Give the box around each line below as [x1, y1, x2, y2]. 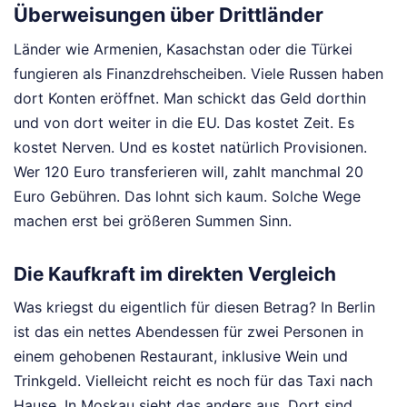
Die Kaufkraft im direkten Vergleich [14, 262, 336, 285]
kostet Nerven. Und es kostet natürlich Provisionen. [14, 137, 367, 156]
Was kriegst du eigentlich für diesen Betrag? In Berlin [14, 298, 375, 317]
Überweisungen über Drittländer [14, 2, 323, 26]
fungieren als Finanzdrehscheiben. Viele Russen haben [14, 64, 383, 83]
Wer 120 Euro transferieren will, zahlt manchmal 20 [14, 162, 363, 181]
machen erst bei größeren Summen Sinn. [14, 211, 292, 230]
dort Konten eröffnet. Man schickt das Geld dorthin [14, 88, 366, 107]
